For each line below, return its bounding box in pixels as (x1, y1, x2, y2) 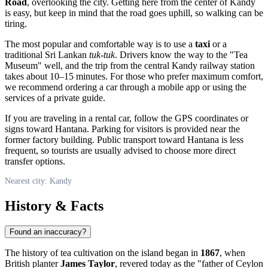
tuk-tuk (89, 49, 115, 60)
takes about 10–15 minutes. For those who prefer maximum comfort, (5, 71, 263, 81)
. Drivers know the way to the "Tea (115, 49, 248, 60)
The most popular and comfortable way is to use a (5, 38, 195, 49)
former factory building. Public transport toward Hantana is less (5, 134, 243, 145)
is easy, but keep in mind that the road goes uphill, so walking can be (5, 7, 263, 18)
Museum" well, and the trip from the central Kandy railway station (5, 60, 255, 71)
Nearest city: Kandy (5, 176, 72, 185)
